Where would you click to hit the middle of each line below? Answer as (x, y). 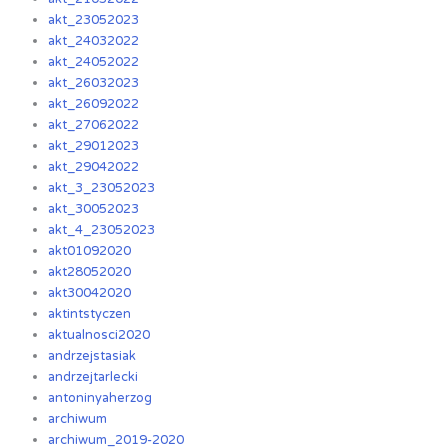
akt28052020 (90, 272)
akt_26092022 (94, 104)
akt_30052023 (94, 209)
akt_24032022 (94, 41)
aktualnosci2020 (99, 335)
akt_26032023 (94, 83)
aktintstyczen (90, 314)
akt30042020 (90, 293)
